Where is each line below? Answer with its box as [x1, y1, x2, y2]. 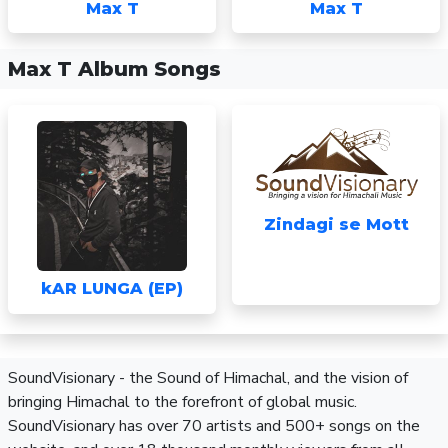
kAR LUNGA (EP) [41, 279, 183, 298]
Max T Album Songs [8, 57, 221, 81]
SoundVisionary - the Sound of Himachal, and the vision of [8, 367, 408, 389]
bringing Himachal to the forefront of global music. [8, 391, 357, 413]
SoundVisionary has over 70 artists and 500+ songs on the [8, 415, 420, 437]
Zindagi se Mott [263, 215, 409, 235]
